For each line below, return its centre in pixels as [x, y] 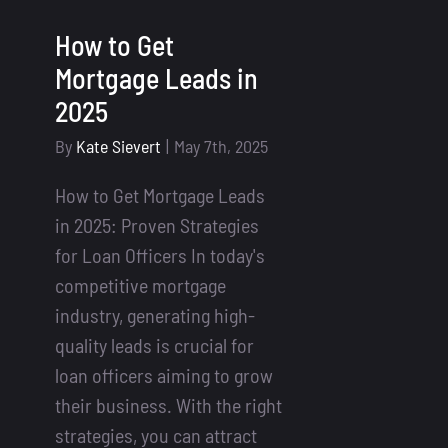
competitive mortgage [140, 285]
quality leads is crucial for [154, 345]
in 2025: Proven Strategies [157, 225]
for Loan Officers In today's [160, 255]
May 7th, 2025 [221, 146]
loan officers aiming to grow [164, 375]
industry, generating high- [155, 315]
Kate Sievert [118, 146]
